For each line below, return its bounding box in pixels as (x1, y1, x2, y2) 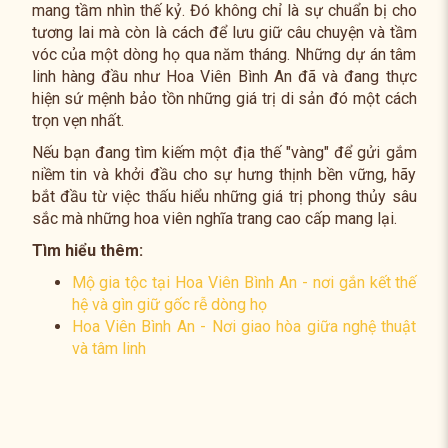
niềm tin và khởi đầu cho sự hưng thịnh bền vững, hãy (31, 165, 417, 184)
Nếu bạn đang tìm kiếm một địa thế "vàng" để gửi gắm (31, 143, 417, 162)
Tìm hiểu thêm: (31, 241, 143, 260)
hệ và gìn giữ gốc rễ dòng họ (71, 295, 267, 314)
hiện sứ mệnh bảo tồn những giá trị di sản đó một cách (31, 89, 417, 108)
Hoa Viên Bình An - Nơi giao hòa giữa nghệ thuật (71, 317, 417, 336)
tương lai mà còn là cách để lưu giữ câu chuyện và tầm (31, 23, 417, 42)
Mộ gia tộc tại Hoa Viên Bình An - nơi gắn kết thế (71, 273, 417, 292)
